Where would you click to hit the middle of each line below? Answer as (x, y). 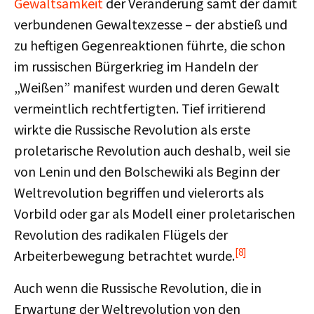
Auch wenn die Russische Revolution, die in (138, 288)
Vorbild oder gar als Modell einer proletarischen (155, 213)
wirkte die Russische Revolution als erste (132, 129)
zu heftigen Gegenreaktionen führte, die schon (150, 45)
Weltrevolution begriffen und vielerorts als (139, 192)
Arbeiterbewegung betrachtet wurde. (124, 255)
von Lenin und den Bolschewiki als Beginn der (147, 171)
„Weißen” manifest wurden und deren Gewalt (147, 87)
